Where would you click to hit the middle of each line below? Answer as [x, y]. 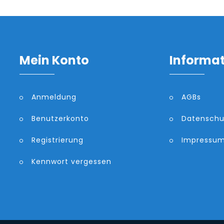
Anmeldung [54, 97]
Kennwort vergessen [71, 161]
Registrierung [57, 140]
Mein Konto [54, 60]
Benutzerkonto [60, 118]
